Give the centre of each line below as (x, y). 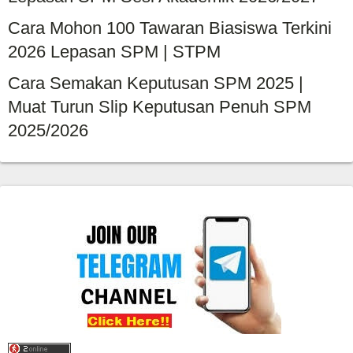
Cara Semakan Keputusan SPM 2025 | (156, 83)
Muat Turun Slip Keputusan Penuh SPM (160, 106)
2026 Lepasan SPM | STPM (114, 51)
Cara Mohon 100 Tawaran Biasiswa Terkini (170, 28)
